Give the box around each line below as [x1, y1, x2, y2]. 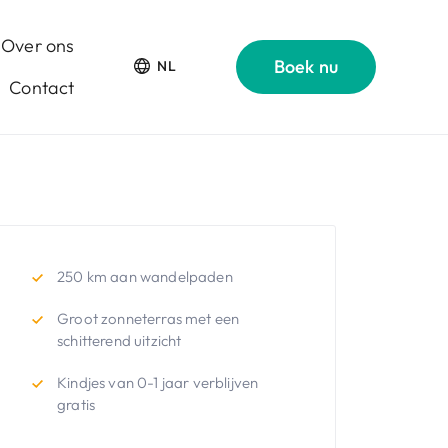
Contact [9, 76, 75, 99]
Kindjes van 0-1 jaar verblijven [57, 373, 259, 392]
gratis [57, 395, 96, 414]
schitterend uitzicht [57, 331, 182, 350]
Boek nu [273, 55, 338, 78]
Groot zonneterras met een [57, 309, 240, 328]
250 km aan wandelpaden [57, 267, 233, 286]
